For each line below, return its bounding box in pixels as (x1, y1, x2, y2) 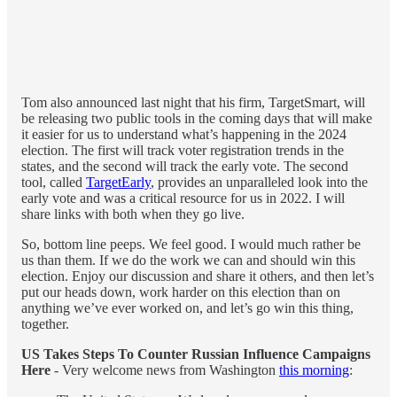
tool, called (21, 174, 86, 190)
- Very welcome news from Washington (51, 362, 279, 378)
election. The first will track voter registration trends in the (21, 142, 344, 158)
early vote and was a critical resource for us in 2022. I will (21, 190, 345, 206)
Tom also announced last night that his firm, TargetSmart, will (21, 94, 365, 110)
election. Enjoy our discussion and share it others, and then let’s (21, 268, 374, 284)
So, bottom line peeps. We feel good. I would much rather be (21, 236, 361, 252)
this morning (279, 362, 349, 378)
